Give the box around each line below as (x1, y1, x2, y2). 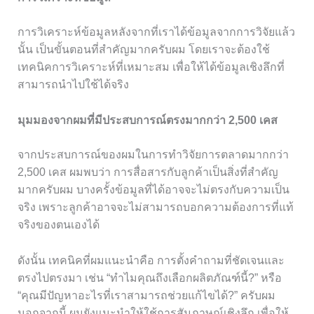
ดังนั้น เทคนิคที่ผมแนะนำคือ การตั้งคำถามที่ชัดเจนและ (17, 254, 285, 266)
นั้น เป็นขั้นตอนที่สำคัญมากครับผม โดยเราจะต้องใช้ (17, 43, 270, 56)
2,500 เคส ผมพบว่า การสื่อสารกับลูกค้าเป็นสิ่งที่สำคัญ (17, 165, 278, 178)
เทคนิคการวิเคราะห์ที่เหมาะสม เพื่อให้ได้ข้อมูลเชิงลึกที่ (17, 61, 285, 74)
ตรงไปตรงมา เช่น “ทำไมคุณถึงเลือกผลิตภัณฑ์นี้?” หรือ (17, 271, 282, 284)
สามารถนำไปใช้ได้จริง (17, 78, 129, 91)
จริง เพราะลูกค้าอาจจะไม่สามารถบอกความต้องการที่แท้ (17, 200, 294, 213)
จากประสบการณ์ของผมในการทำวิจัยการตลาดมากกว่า (17, 148, 289, 161)
